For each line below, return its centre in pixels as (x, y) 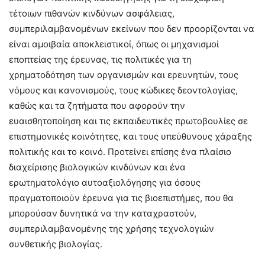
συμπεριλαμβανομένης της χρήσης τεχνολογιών (112, 228)
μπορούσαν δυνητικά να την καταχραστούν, (103, 213)
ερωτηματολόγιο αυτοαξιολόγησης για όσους (105, 182)
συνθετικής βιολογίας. (56, 244)
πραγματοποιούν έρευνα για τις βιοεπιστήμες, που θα (121, 198)
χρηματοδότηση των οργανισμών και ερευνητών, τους (124, 75)
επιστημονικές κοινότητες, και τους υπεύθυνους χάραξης (130, 136)
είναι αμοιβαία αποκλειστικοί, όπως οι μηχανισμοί (114, 44)
